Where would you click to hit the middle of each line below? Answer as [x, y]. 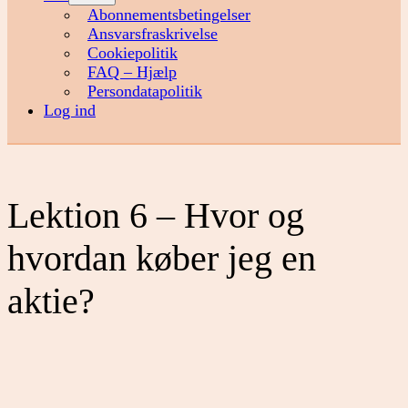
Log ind [70, 111]
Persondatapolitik [145, 92]
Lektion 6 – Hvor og [156, 215]
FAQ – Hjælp [132, 72]
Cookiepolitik [133, 53]
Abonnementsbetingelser [169, 15]
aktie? [51, 301]
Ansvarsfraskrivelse [153, 34]
